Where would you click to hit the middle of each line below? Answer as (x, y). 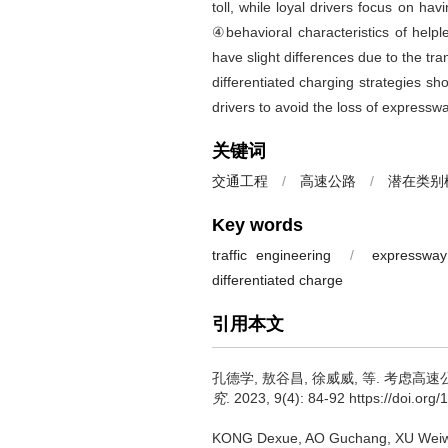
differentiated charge (277, 280)
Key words (257, 225)
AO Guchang (345, 438)
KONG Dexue (254, 438)
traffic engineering (271, 255)
